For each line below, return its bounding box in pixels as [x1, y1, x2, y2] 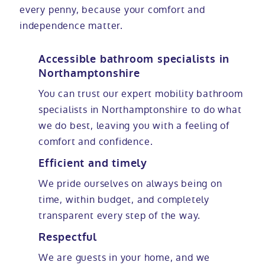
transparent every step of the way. [38, 209, 201, 223]
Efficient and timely [38, 157, 147, 171]
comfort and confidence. [38, 135, 153, 149]
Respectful [38, 231, 97, 245]
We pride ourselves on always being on [38, 177, 222, 191]
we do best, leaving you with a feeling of [38, 119, 230, 133]
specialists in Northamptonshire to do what [38, 103, 242, 117]
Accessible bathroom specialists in [38, 53, 230, 67]
